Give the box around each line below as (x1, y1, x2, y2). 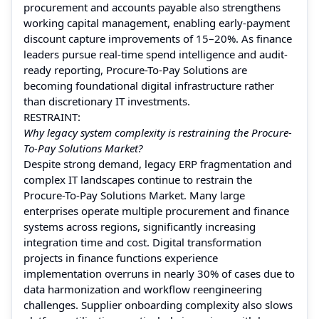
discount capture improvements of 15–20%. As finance (23, 31, 292, 46)
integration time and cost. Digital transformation (23, 234, 261, 249)
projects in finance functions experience (23, 250, 218, 265)
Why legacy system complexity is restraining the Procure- (23, 125, 292, 140)
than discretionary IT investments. (23, 93, 190, 108)
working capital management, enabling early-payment (23, 15, 290, 30)
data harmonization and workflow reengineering (23, 281, 262, 296)
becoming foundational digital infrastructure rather (23, 78, 274, 93)
